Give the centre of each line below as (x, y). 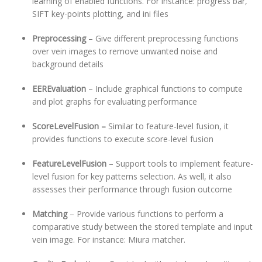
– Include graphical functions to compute (164, 89)
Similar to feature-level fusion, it (168, 126)
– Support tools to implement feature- (180, 163)
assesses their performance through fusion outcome (133, 189)
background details (68, 64)
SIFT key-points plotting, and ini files (100, 14)
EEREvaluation (59, 89)
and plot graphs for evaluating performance (116, 101)
